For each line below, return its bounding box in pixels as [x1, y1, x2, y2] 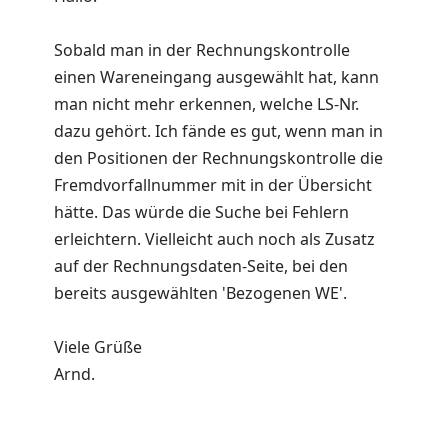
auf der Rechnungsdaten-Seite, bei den [54, 255, 348, 278]
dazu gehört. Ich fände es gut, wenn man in [54, 120, 383, 143]
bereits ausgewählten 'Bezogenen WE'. [54, 282, 347, 305]
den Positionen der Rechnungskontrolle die [54, 147, 383, 170]
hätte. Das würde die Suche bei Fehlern [54, 201, 349, 224]
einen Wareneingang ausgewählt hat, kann [54, 66, 379, 89]
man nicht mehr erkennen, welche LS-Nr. [54, 93, 359, 116]
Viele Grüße [54, 336, 142, 359]
